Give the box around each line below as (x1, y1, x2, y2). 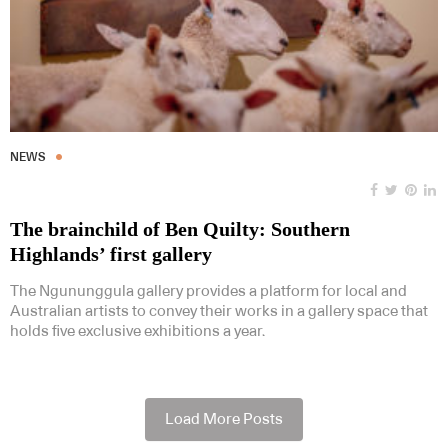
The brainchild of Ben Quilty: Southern (10, 217, 350, 240)
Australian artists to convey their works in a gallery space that (10, 303, 428, 319)
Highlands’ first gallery (10, 242, 212, 265)
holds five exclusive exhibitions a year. (10, 323, 265, 339)
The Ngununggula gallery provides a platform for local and (10, 283, 407, 299)
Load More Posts (165, 411, 283, 427)
